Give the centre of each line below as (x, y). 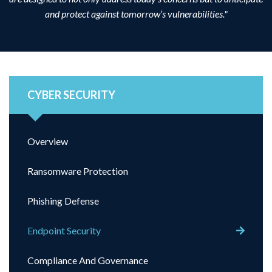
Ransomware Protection (78, 171)
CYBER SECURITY (71, 95)
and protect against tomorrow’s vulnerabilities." (136, 14)
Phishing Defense (63, 201)
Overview (48, 141)
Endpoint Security (64, 231)
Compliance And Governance (88, 260)
